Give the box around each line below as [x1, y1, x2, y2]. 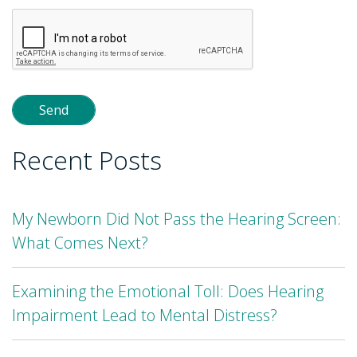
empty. [13, 80, 63, 102]
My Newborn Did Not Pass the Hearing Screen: [12, 207, 341, 229]
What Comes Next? [12, 231, 148, 253]
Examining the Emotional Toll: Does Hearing [12, 280, 324, 302]
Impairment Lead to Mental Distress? [12, 304, 277, 326]
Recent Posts [12, 142, 162, 177]
